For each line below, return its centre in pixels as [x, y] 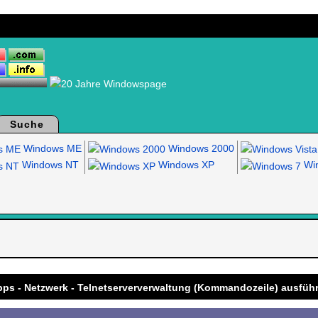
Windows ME [51, 148]
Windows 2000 [199, 148]
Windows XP [185, 165]
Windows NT [49, 165]
